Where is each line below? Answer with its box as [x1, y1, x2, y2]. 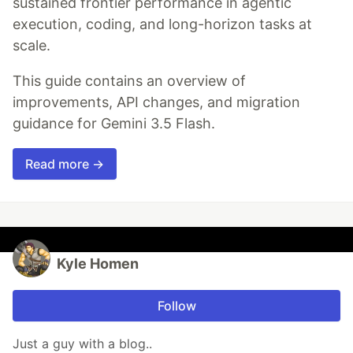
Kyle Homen [57, 255, 139, 273]
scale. [13, 37, 50, 54]
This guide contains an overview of [13, 72, 246, 90]
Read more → [25, 156, 104, 173]
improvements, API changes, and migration [13, 94, 300, 111]
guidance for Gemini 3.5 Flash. [13, 115, 215, 132]
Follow [157, 298, 196, 314]
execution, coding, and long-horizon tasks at [13, 16, 312, 33]
